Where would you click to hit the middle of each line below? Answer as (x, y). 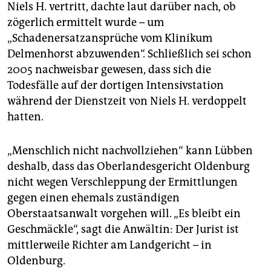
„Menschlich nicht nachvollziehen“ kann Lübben (130, 151)
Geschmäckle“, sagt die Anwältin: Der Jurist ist (123, 230)
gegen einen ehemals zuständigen (93, 198)
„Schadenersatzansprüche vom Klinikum (110, 38)
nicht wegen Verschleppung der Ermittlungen (122, 182)
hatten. (25, 117)
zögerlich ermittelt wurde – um (86, 23)
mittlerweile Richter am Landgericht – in (109, 245)
